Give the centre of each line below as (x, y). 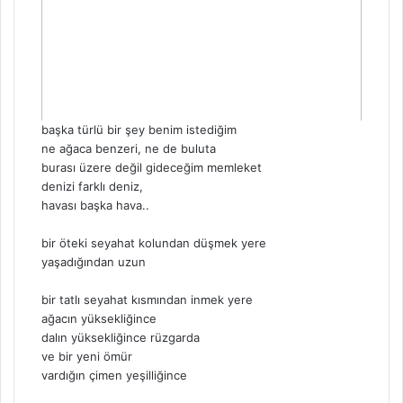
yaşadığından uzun (94, 261)
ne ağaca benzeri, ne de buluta (129, 148)
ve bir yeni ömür (87, 356)
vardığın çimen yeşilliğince (114, 375)
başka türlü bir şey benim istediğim (139, 129)
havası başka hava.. (95, 205)
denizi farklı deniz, (92, 186)
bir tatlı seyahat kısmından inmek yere (147, 299)
